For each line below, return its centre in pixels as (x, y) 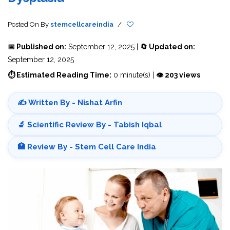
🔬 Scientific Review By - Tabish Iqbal (90, 124)
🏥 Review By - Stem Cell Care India (87, 147)
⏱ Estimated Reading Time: (60, 75)
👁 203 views (178, 75)
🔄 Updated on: (168, 46)
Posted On (24, 24)
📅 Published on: (37, 46)
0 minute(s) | (134, 75)
